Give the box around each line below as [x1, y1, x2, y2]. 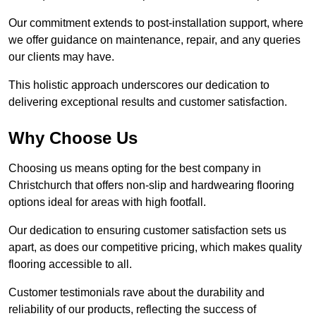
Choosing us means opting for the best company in [8, 162, 261, 175]
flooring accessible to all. [8, 258, 135, 271]
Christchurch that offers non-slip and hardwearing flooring [8, 179, 294, 192]
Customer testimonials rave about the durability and [8, 286, 265, 299]
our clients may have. [8, 51, 117, 63]
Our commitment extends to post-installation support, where [8, 17, 303, 30]
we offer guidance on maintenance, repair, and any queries [8, 34, 300, 47]
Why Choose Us [8, 128, 138, 148]
